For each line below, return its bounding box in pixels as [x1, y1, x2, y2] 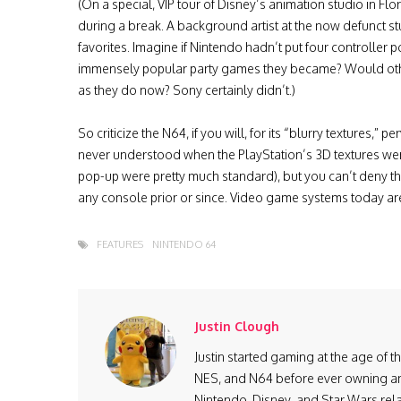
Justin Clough [194, 319, 279, 334]
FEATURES [97, 238, 143, 251]
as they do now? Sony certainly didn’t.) [78, 82, 295, 98]
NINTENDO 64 [152, 238, 216, 251]
